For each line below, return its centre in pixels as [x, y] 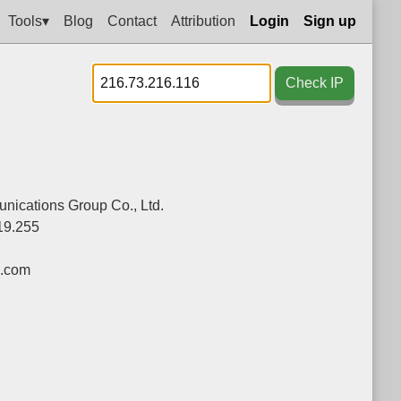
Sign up [330, 21]
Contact [132, 21]
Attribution [203, 21]
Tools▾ [29, 21]
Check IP [315, 83]
